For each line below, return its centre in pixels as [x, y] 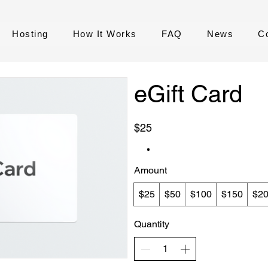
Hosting [30, 34]
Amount [150, 170]
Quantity [152, 224]
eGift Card [188, 94]
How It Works [105, 34]
